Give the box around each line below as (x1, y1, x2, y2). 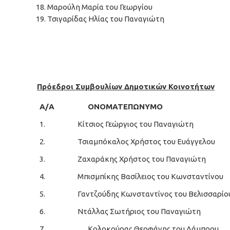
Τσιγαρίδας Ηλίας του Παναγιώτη (47, 14, 164, 23)
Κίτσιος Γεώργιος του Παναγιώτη (78, 120, 194, 128)
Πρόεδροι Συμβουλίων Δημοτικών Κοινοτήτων (37, 82, 215, 91)
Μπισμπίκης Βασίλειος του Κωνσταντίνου (78, 172, 223, 181)
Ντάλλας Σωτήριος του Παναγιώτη (78, 207, 201, 216)
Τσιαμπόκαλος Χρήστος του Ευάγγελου (78, 137, 215, 146)
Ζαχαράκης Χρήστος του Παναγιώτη (78, 155, 206, 163)
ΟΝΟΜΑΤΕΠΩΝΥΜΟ (88, 102, 163, 111)
